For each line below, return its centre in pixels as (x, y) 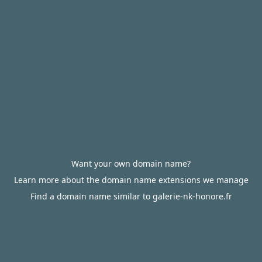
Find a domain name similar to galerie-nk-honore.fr (131, 196)
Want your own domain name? (131, 163)
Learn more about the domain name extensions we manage (131, 180)
